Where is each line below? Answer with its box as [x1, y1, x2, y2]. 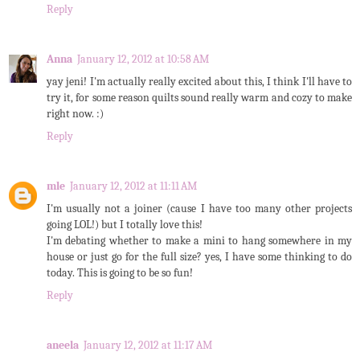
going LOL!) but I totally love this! [47, 217, 202, 231]
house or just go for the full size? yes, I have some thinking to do [47, 249, 352, 264]
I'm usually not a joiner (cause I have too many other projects [47, 201, 352, 215]
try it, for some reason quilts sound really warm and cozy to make [47, 90, 352, 104]
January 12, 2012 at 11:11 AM [70, 178, 197, 193]
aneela [47, 337, 79, 352]
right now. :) [47, 106, 104, 121]
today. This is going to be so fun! [47, 265, 193, 280]
